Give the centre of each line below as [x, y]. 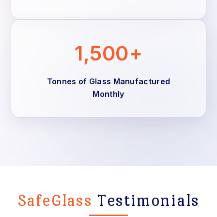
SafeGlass [57, 200]
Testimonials [148, 200]
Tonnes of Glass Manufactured [108, 81]
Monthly [108, 94]
